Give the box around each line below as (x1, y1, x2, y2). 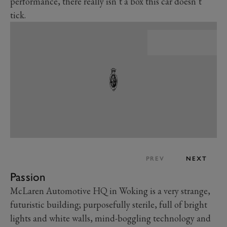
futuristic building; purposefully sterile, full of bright (10, 199, 207, 211)
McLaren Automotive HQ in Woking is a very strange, (10, 185, 210, 197)
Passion (10, 170, 46, 184)
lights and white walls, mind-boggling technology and (10, 212, 211, 224)
